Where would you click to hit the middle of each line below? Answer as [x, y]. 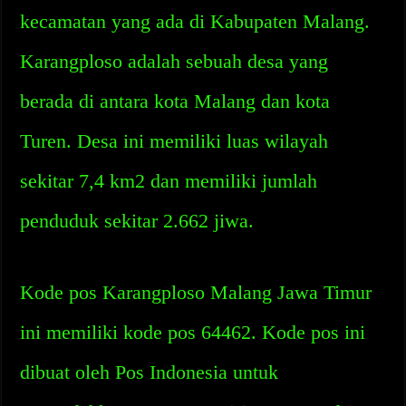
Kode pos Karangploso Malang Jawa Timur [196, 292]
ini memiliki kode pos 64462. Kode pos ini [193, 332]
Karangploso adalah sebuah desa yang [174, 61]
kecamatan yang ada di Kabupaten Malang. [195, 21]
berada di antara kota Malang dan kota [175, 101]
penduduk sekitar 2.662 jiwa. [137, 221]
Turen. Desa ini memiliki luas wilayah [174, 141]
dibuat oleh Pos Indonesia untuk [150, 372]
